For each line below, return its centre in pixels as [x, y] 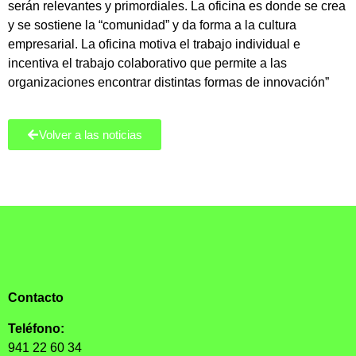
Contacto [36, 298]
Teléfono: [36, 328]
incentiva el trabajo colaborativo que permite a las [147, 63]
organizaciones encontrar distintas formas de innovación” [168, 82]
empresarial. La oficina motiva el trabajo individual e [154, 44]
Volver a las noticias [91, 135]
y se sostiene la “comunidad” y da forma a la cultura [152, 25]
